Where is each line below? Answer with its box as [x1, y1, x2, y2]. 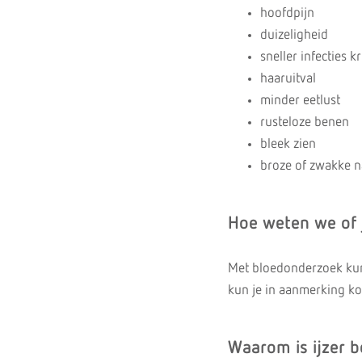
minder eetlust [260, 94, 340, 107]
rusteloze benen [260, 116, 349, 129]
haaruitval [260, 72, 316, 86]
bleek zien [260, 137, 316, 151]
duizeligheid [260, 28, 328, 42]
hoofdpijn [260, 6, 314, 20]
